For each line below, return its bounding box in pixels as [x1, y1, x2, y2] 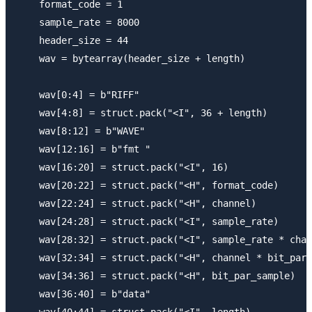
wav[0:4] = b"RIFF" [17, 88, 139, 100]
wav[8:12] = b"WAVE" [17, 125, 145, 136]
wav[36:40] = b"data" [17, 288, 150, 299]
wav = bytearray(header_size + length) [17, 52, 245, 64]
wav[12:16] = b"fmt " [17, 143, 150, 155]
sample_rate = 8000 [17, 16, 139, 28]
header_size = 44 [17, 34, 128, 46]
